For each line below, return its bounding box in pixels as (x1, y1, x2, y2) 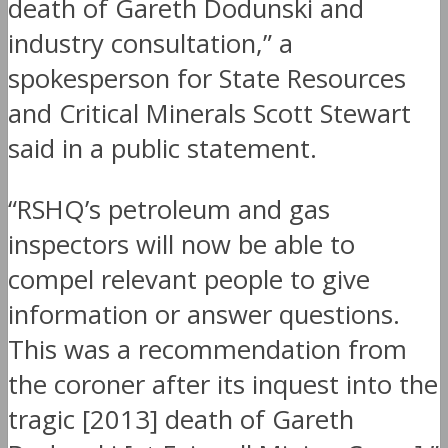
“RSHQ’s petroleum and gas (8, 191, 330, 227)
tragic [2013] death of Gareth (8, 401, 354, 437)
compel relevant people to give (8, 261, 370, 297)
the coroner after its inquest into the (8, 366, 438, 402)
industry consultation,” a (8, 26, 293, 62)
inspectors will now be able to (8, 226, 355, 262)
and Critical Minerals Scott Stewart (8, 96, 411, 132)
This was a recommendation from (8, 331, 407, 367)
